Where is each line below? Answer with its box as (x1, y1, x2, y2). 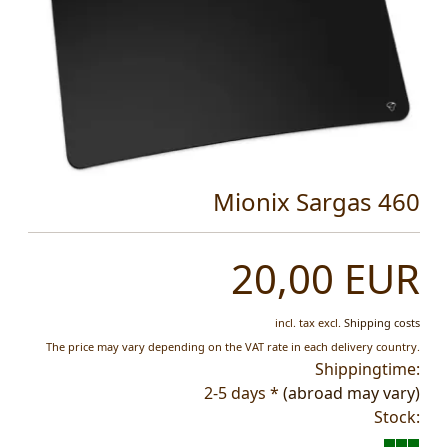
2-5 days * (204, 382, 279, 405)
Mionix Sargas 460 (213, 185, 420, 219)
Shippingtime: (315, 358, 420, 381)
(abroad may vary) (283, 382, 420, 405)
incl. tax (275, 315, 315, 331)
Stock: (374, 406, 420, 429)
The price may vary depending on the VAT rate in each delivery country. (46, 339, 420, 355)
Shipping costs (344, 315, 420, 331)
